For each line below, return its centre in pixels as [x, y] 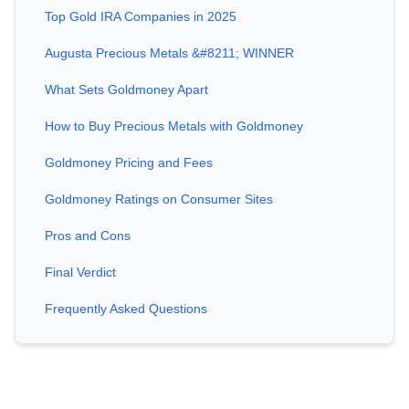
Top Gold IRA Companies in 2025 [141, 17]
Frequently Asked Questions [126, 309]
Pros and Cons [88, 236]
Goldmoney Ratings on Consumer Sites [159, 199]
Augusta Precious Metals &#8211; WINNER [169, 53]
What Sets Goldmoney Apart [126, 90]
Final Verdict [80, 273]
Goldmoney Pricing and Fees [129, 163]
